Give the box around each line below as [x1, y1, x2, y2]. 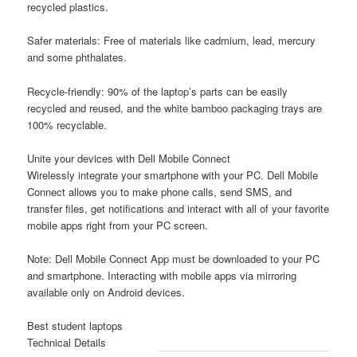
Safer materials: [27, 33, 101, 49]
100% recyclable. [27, 116, 108, 132]
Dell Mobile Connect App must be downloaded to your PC [52, 250, 320, 266]
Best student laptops [27, 317, 124, 333]
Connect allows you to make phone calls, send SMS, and [27, 183, 292, 199]
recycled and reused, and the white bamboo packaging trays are [27, 100, 323, 116]
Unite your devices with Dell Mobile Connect [27, 150, 231, 166]
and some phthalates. [27, 49, 127, 65]
